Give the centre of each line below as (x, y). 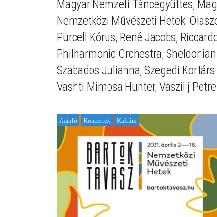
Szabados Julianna (98, 70)
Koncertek (97, 120)
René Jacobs (148, 37)
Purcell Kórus (86, 37)
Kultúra (127, 120)
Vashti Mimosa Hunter (106, 86)
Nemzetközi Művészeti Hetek (121, 21)
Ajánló (68, 120)
